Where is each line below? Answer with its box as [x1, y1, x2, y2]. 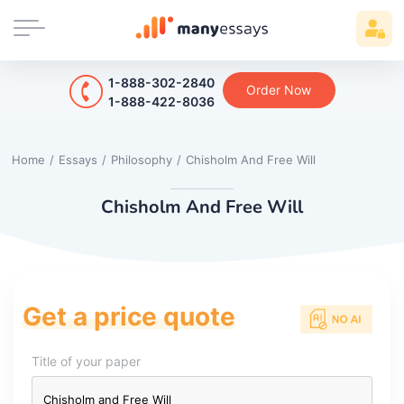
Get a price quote [23, 300, 235, 332]
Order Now [246, 81, 311, 97]
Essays [59, 151, 97, 167]
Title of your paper [32, 353, 141, 369]
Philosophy [111, 151, 172, 167]
